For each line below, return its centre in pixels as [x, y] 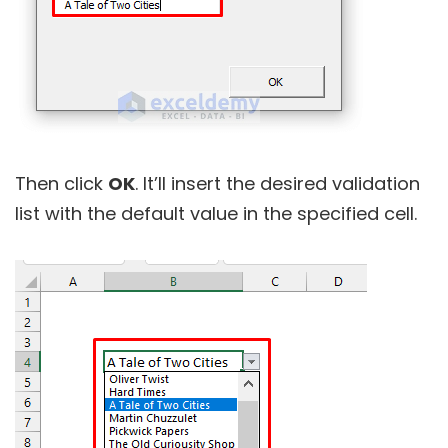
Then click [61, 183]
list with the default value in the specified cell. [216, 213]
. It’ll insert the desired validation [277, 183]
